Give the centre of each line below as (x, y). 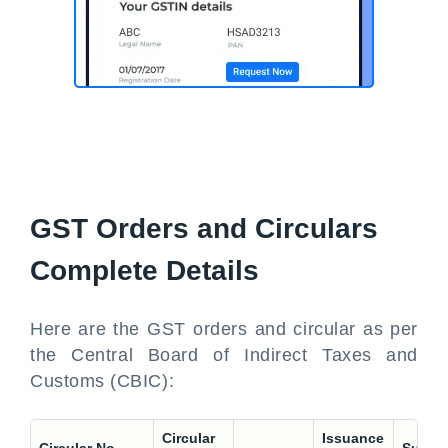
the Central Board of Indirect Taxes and (224, 355)
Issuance (353, 438)
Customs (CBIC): (102, 381)
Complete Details (144, 270)
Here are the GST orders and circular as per (224, 329)
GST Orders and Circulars (204, 228)
